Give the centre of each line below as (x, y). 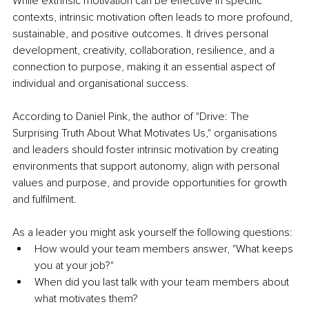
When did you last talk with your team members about (163, 282)
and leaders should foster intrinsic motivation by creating (147, 150)
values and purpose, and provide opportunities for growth (151, 183)
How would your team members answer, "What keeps (165, 249)
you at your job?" (74, 266)
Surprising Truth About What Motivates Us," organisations (146, 133)
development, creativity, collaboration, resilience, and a (145, 51)
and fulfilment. (44, 200)
